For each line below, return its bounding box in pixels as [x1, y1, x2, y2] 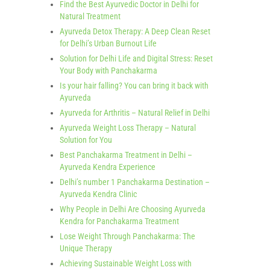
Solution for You [60, 135, 112, 145]
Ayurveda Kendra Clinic [60, 189, 137, 199]
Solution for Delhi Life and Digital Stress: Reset [60, 54, 213, 63]
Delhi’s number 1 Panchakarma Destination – [60, 177, 210, 187]
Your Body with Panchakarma [60, 66, 157, 75]
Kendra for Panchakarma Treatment [60, 216, 179, 226]
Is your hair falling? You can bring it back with [60, 81, 209, 90]
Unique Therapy [60, 243, 112, 253]
